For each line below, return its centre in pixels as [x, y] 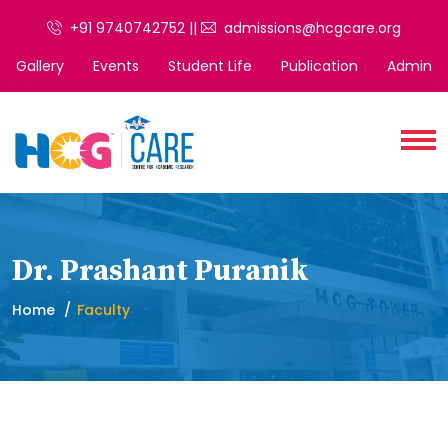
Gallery [40, 66]
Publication [319, 66]
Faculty [103, 309]
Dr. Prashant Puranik [160, 270]
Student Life [210, 66]
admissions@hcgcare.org [308, 28]
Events [116, 66]
